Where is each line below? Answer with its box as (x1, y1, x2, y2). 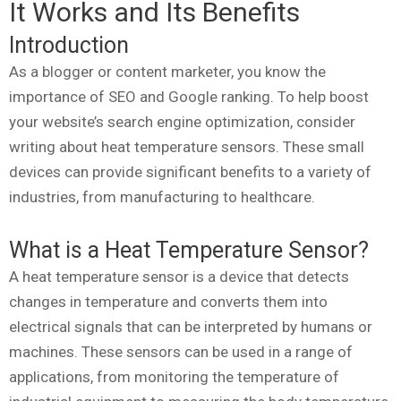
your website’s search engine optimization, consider (9, 112, 355, 131)
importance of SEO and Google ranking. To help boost (9, 87, 369, 106)
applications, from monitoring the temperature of (9, 367, 339, 386)
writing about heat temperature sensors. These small (9, 137, 364, 156)
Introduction (9, 31, 129, 58)
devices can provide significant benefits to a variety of (9, 162, 371, 181)
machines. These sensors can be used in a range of (9, 342, 353, 361)
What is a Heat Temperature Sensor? (9, 236, 369, 263)
